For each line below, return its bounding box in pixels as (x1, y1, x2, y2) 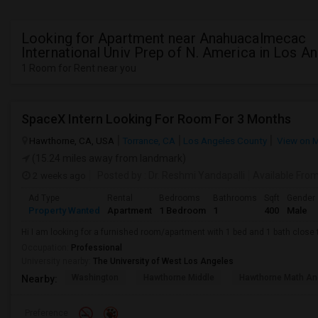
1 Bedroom (159, 205, 206, 216)
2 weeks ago (31, 170, 86, 181)
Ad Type (28, 193, 60, 203)
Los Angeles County (183, 135, 267, 146)
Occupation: (21, 243, 71, 253)
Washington (72, 273, 119, 283)
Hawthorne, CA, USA (29, 135, 114, 146)
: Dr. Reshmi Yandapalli (142, 170, 245, 181)
